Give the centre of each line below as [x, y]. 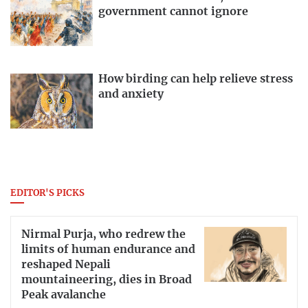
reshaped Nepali [66, 264]
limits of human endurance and [108, 249]
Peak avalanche [64, 295]
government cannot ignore [173, 12]
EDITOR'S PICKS [47, 194]
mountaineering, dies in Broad [107, 279]
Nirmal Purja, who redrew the [103, 234]
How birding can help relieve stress [196, 79]
